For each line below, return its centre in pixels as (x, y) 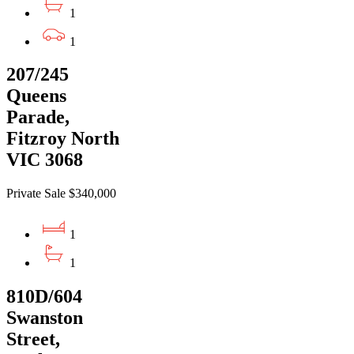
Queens (36, 96)
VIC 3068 (45, 160)
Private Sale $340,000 (61, 194)
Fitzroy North (63, 139)
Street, (33, 339)
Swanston (45, 318)
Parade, (38, 117)
